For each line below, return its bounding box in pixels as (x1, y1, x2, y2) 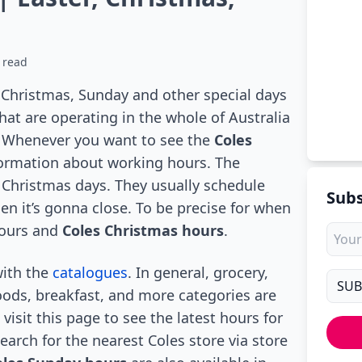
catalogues (53, 263, 128, 282)
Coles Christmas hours (62, 221, 224, 240)
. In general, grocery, (128, 263, 268, 282)
